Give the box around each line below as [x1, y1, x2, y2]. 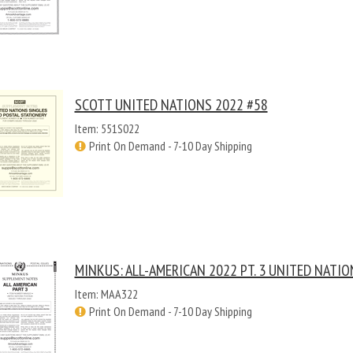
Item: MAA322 [74, 286, 138, 302]
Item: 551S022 [74, 121, 139, 136]
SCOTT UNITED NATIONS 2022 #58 [74, 95, 268, 115]
